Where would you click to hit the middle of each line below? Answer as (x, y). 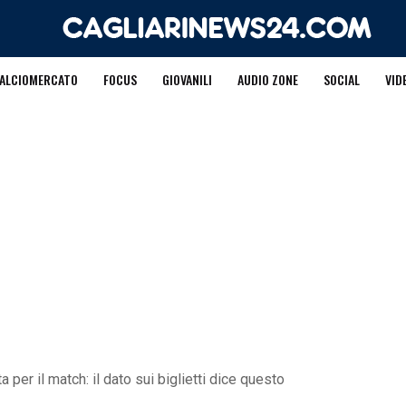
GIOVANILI (187, 79)
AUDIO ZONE (267, 79)
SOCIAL (341, 79)
